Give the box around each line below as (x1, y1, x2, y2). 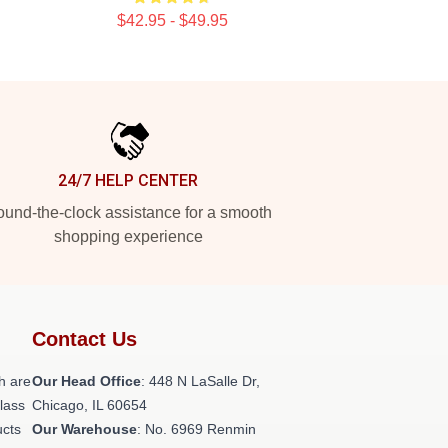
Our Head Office (32, 373, 141, 389)
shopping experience (53, 228, 203, 245)
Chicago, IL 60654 (32, 397, 147, 413)
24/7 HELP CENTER (58, 171, 198, 190)
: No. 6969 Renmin (137, 421, 256, 437)
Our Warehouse (32, 421, 137, 437)
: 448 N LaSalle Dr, (141, 373, 260, 389)
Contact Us (32, 328, 137, 350)
